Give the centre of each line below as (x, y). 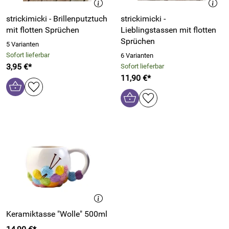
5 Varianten (22, 44)
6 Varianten (137, 55)
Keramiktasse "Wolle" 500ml (57, 214)
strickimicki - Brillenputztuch (57, 19)
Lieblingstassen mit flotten (168, 30)
